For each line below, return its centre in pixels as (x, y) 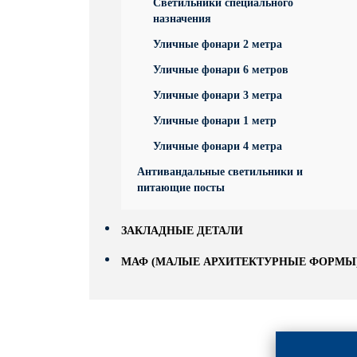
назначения (182, 19)
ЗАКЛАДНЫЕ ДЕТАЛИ (182, 231)
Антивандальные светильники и (220, 172)
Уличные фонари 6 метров (221, 70)
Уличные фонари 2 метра (218, 44)
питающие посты (181, 188)
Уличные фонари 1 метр (215, 121)
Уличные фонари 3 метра (218, 95)
